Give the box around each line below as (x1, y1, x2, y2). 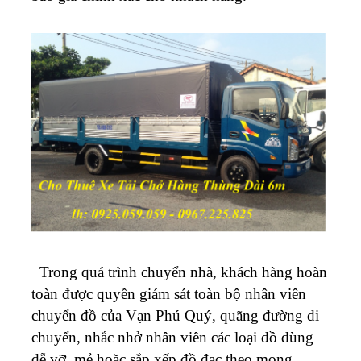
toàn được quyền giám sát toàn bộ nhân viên (31, 284, 306, 302)
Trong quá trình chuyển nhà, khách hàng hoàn (31, 263, 327, 280)
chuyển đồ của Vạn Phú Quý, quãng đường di (31, 306, 319, 324)
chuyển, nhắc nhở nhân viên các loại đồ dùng (31, 328, 313, 346)
